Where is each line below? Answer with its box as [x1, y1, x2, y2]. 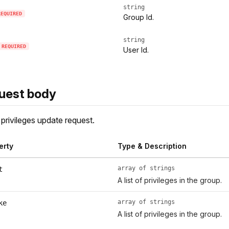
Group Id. [123, 13, 154, 22]
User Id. [123, 45, 149, 55]
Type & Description [117, 142, 187, 151]
